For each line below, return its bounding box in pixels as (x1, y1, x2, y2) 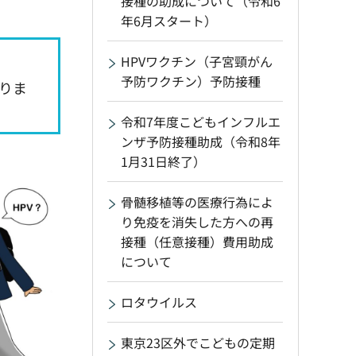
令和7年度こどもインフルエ (121, 112, 281, 131)
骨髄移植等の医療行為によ (121, 192, 273, 211)
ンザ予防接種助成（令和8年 (121, 132, 281, 151)
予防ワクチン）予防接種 (121, 72, 261, 91)
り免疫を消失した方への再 (121, 212, 273, 231)
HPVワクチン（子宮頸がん (121, 52, 273, 71)
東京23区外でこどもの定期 (121, 333, 275, 352)
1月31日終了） (121, 152, 206, 171)
